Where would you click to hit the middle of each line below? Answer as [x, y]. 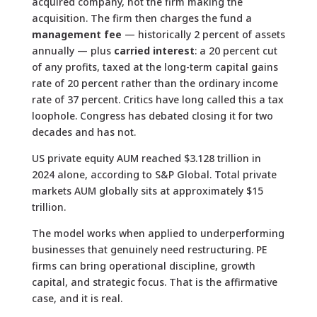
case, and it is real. [77, 298]
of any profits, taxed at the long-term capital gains [155, 67]
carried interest [154, 50]
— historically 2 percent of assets [203, 34]
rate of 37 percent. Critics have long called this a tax [157, 99]
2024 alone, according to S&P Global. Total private [154, 174]
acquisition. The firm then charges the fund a [142, 18]
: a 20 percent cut [236, 50]
